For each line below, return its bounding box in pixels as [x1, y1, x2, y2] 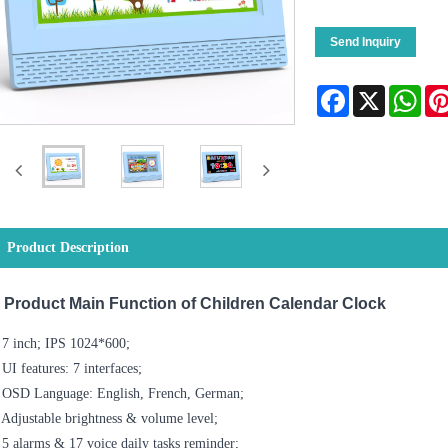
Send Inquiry [329, 34, 401, 49]
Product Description [7, 240, 130, 256]
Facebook [348, 84, 403, 100]
